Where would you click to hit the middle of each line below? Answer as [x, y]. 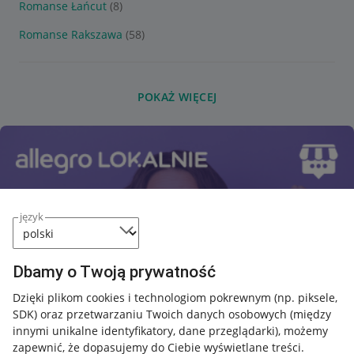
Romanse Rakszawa [71, 34]
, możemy [303, 331]
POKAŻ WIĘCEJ [177, 97]
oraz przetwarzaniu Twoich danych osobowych [164, 314]
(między [311, 314]
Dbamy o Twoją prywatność [114, 272]
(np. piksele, [306, 298]
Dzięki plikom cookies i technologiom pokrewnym [143, 298]
